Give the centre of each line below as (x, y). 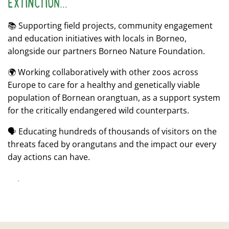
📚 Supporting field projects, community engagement (110, 26)
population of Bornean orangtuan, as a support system (114, 98)
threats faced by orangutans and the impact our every (112, 144)
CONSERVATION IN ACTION (68, 188)
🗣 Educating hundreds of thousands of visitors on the (112, 132)
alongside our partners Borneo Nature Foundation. (106, 51)
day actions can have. (49, 157)
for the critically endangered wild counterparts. (98, 111)
